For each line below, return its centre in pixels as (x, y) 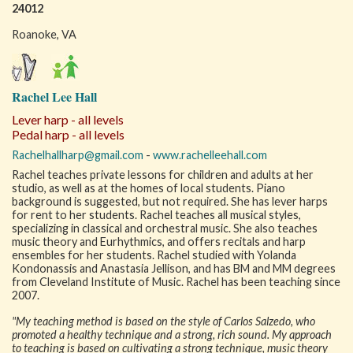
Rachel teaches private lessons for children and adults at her (163, 175)
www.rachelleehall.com (210, 155)
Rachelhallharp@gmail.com (78, 155)
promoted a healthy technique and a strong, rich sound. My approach (172, 334)
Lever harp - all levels (68, 119)
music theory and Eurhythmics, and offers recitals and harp (159, 242)
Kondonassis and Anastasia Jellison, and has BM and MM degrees (174, 268)
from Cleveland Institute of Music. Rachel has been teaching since (176, 282)
